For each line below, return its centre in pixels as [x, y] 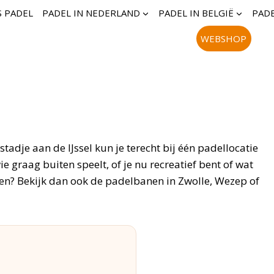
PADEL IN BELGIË [196, 13]
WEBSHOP [224, 39]
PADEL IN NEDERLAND [91, 13]
